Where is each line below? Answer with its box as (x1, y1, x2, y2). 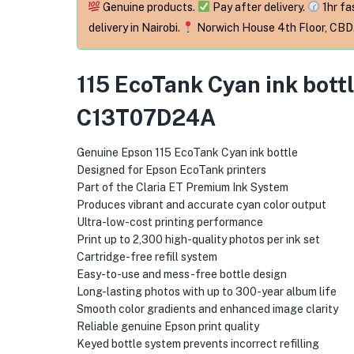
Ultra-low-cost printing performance (76, 215, 263, 228)
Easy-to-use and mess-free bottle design (76, 267, 287, 281)
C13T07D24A (76, 104, 216, 130)
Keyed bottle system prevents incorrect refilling (76, 337, 319, 350)
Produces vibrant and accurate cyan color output (76, 198, 326, 211)
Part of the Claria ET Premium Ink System (76, 180, 288, 194)
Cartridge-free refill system (76, 250, 217, 263)
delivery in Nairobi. (88, 21, 183, 34)
